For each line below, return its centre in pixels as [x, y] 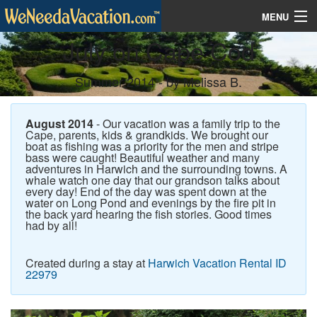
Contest [27, 80]
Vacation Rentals [45, 48]
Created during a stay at [87, 263]
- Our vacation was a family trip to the [187, 124]
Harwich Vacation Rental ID [217, 263]
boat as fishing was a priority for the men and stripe [152, 146]
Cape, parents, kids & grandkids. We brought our [147, 135]
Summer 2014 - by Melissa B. [158, 82]
